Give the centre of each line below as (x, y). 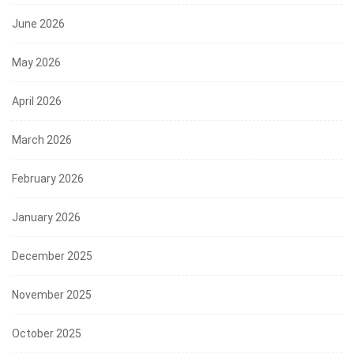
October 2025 (47, 333)
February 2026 (48, 178)
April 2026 (37, 101)
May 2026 (36, 62)
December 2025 (52, 256)
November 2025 (52, 294)
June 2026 (38, 23)
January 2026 (46, 217)
